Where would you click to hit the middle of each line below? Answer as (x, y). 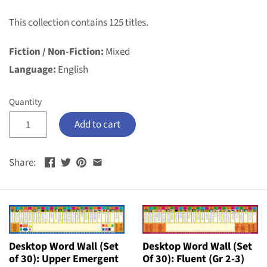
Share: (22, 163)
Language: (32, 69)
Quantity (25, 102)
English (72, 69)
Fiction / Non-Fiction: (56, 52)
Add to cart (97, 125)
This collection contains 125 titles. (79, 22)
